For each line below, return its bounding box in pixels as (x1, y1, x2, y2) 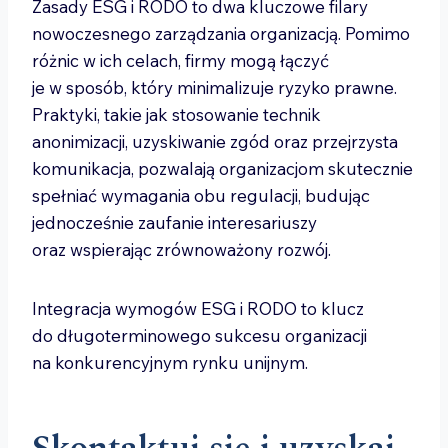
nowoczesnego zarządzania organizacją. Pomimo (32, 23, 410, 44)
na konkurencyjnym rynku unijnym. (32, 352, 308, 373)
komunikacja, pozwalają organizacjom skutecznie (32, 158, 413, 179)
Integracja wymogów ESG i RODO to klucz (32, 298, 364, 319)
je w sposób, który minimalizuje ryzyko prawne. (32, 77, 397, 98)
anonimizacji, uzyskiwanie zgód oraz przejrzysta (32, 131, 398, 152)
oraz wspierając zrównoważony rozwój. (32, 239, 331, 260)
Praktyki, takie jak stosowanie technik (32, 104, 321, 125)
